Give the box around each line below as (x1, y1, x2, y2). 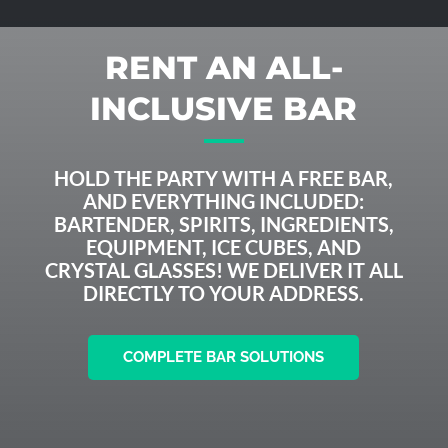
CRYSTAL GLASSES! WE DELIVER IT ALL (44, 258, 403, 282)
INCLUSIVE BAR (90, 89, 358, 128)
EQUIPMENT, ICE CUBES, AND (86, 235, 362, 259)
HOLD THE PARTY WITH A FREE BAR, (54, 166, 394, 190)
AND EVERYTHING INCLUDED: (83, 189, 365, 213)
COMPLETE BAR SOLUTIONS (123, 348, 325, 366)
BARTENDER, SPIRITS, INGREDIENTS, (53, 212, 394, 236)
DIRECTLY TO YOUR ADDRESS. (83, 281, 365, 305)
